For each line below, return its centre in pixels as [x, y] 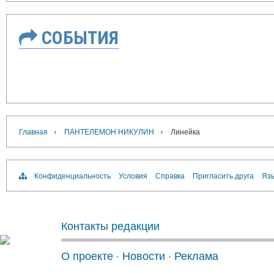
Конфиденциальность [72, 176]
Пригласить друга [223, 176]
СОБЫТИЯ [78, 38]
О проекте [87, 255]
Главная [33, 131]
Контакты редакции [110, 225]
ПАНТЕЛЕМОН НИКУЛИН [109, 131]
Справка [170, 176]
